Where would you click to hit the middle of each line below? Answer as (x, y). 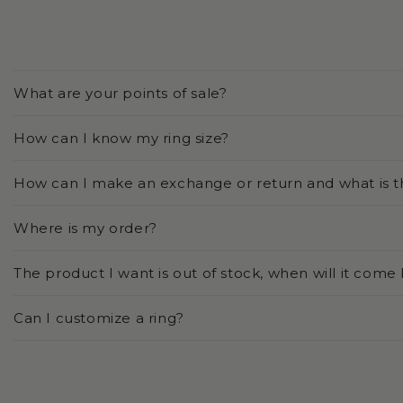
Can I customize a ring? (99, 318)
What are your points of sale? (121, 94)
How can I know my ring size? (121, 139)
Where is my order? (85, 228)
